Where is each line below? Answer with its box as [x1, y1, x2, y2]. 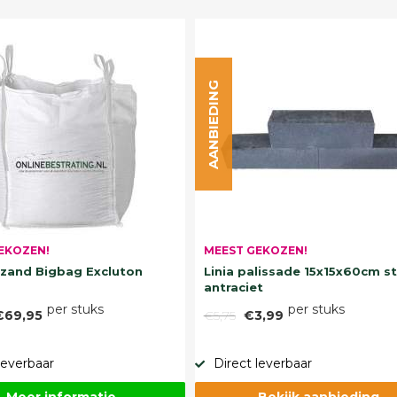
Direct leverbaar [213, 355, 312, 371]
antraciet [203, 280, 263, 294]
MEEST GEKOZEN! [203, 244, 307, 257]
